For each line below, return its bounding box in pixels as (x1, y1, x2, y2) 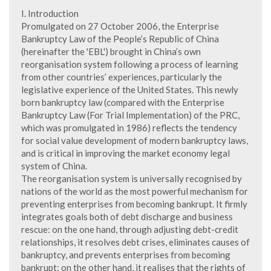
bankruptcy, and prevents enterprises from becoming (21, 249, 230, 260)
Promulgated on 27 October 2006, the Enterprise (21, 21, 219, 31)
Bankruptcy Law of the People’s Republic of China (21, 33, 219, 44)
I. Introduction (21, 8, 79, 19)
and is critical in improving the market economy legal (21, 148, 230, 158)
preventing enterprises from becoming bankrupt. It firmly (21, 198, 247, 209)
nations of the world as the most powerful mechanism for (21, 186, 248, 197)
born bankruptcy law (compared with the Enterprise (21, 97, 224, 108)
